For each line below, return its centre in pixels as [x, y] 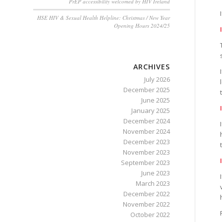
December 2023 [146, 142]
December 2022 [146, 194]
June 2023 [155, 173]
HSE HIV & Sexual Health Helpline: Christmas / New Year [103, 18]
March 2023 [153, 183]
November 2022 [146, 204]
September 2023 [145, 163]
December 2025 [146, 90]
